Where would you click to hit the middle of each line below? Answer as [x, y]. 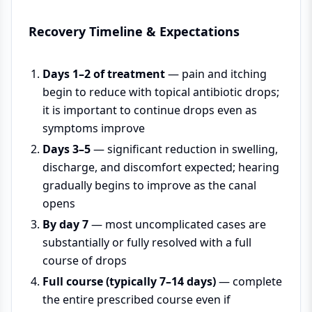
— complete [249, 281]
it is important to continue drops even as [150, 110]
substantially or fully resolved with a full [147, 242]
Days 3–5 [67, 149]
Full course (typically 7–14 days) [129, 281]
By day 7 [65, 224]
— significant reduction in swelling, [184, 149]
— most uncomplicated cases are [177, 224]
